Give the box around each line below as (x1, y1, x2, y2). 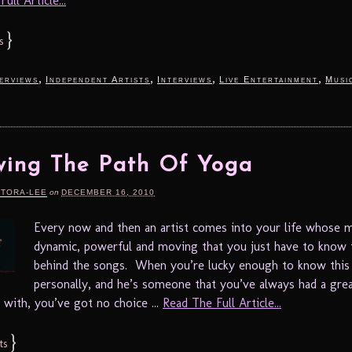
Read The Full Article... (163, 295, 281, 310)
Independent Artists (46, 74, 150, 84)
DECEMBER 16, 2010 (61, 187, 155, 196)
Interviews (157, 74, 212, 84)
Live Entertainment (219, 74, 318, 84)
